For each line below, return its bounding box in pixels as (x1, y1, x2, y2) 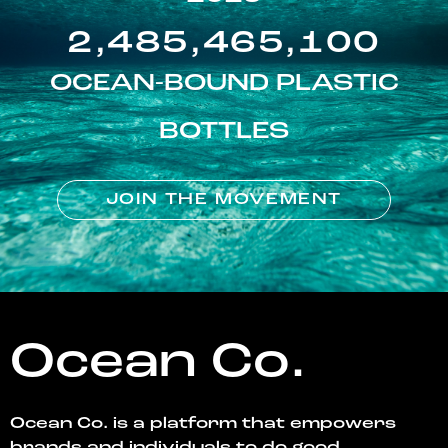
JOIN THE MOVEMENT (105, 192, 343, 209)
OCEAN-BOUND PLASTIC (49, 72, 399, 97)
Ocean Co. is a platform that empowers (9, 416, 396, 433)
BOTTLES (158, 120, 290, 145)
